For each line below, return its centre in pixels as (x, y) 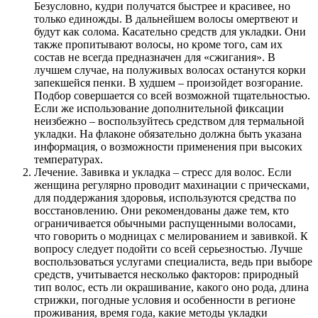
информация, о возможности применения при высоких (168, 146)
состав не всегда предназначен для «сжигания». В (155, 57)
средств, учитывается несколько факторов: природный (166, 274)
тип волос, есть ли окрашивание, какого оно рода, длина (171, 287)
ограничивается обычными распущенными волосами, (165, 223)
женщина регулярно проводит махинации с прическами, (172, 185)
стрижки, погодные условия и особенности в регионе (165, 300)
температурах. (68, 159)
